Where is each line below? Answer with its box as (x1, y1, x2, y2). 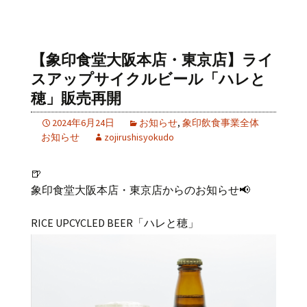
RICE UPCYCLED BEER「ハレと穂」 (31, 215, 199, 230)
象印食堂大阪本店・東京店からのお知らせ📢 (31, 182, 250, 197)
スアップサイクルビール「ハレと (31, 69, 266, 88)
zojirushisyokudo (104, 130, 174, 143)
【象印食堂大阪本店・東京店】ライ (31, 50, 273, 69)
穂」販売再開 (31, 88, 121, 108)
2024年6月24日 (52, 116, 114, 129)
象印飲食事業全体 (182, 116, 259, 129)
